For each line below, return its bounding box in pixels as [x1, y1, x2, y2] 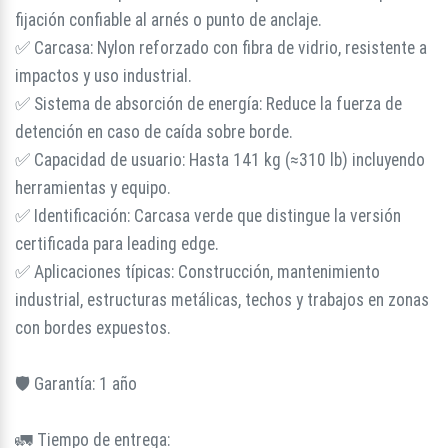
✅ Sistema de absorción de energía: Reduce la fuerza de [15, 94, 402, 114]
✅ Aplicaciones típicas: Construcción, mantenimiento [15, 262, 380, 282]
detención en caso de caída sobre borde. [15, 122, 293, 142]
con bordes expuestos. [15, 318, 171, 338]
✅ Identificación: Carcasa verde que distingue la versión [15, 206, 401, 226]
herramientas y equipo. [15, 178, 171, 198]
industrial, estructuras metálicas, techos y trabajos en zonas [15, 290, 429, 310]
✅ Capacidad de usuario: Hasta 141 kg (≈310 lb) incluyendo [15, 150, 425, 170]
